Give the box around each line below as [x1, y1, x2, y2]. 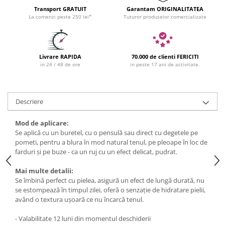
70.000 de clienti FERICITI [131, 53, 199, 61]
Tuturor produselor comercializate [124, 13, 206, 21]
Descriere [16, 97, 43, 106]
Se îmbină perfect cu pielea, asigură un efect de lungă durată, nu [15, 176, 204, 185]
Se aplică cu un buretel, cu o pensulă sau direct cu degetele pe [15, 128, 198, 138]
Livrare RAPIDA [39, 53, 81, 61]
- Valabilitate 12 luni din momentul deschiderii [15, 214, 151, 223]
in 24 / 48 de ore [40, 61, 80, 68]
